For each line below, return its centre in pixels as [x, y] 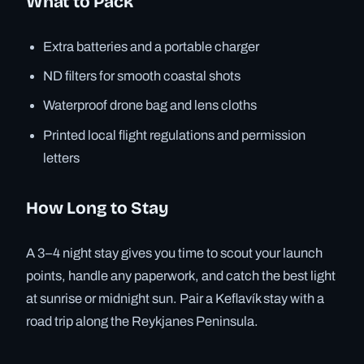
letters [62, 158]
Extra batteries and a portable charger [152, 46]
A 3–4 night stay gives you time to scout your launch [174, 253]
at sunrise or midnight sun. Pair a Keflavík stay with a [175, 299]
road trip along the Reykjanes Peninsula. [142, 322]
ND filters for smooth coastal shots [142, 76]
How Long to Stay [97, 208]
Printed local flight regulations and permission [175, 135]
